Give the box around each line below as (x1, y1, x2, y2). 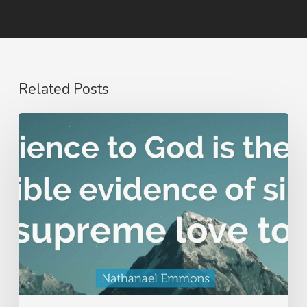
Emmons (17, 138, 60, 153)
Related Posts (18, 79, 109, 99)
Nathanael (17, 116, 69, 131)
